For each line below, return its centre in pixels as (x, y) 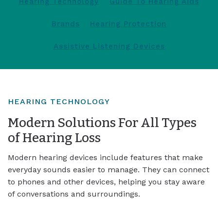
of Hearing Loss (54, 138)
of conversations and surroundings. (74, 194)
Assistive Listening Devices (109, 46)
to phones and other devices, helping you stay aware (106, 182)
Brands (65, 24)
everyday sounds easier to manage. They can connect (109, 169)
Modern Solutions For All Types (102, 123)
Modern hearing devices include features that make (105, 157)
